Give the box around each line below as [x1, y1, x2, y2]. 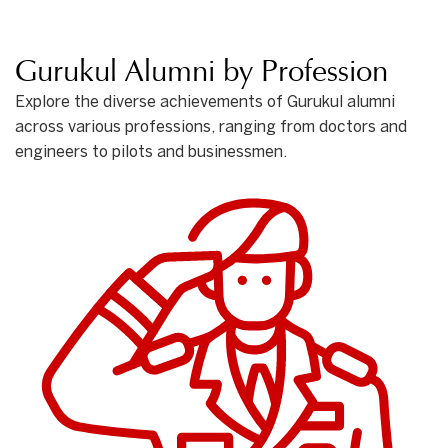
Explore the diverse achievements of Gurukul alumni [15, 95, 395, 110]
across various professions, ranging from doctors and [15, 120, 407, 135]
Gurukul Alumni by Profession [15, 52, 388, 89]
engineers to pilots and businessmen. [15, 145, 287, 160]
